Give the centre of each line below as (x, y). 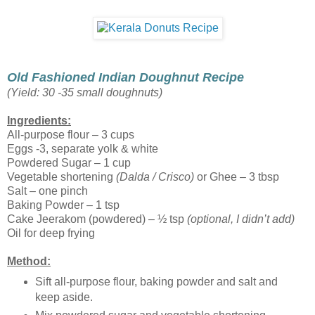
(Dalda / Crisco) (155, 176)
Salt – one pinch (47, 191)
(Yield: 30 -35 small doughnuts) (85, 92)
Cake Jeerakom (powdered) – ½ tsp (97, 219)
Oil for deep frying (51, 233)
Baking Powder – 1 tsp (63, 205)
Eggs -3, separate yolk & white (83, 148)
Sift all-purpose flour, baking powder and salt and (156, 281)
